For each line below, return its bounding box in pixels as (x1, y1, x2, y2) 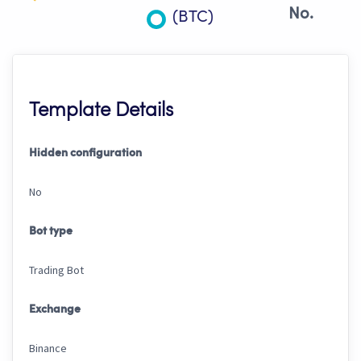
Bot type (29, 226, 73, 238)
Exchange (29, 304, 81, 316)
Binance (29, 341, 67, 356)
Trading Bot (29, 263, 84, 278)
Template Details (29, 102, 173, 122)
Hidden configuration (29, 147, 142, 160)
